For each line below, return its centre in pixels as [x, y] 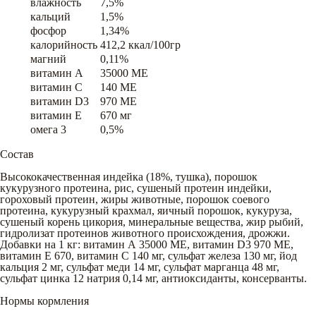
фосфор [48, 30]
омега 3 [48, 129]
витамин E [56, 115]
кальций [50, 16]
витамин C [56, 87]
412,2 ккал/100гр [140, 44]
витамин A [57, 73]
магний [48, 59]
